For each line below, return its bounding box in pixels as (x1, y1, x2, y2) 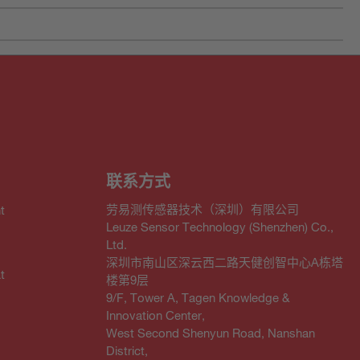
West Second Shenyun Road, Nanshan (106, 325, 315, 340)
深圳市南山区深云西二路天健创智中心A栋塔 (106, 254, 343, 269)
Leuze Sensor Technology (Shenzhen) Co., (106, 219, 333, 234)
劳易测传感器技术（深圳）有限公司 (106, 201, 299, 216)
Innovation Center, (106, 307, 205, 322)
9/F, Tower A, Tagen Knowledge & (106, 289, 289, 305)
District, (106, 342, 148, 358)
